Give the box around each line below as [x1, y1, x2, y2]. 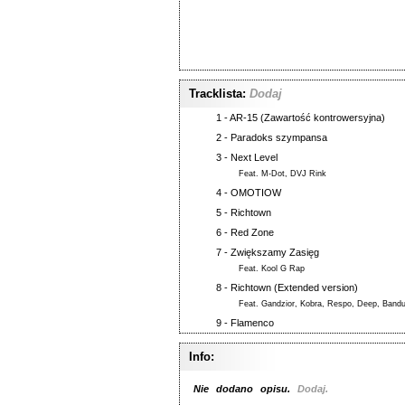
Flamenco [231, 317, 274, 328]
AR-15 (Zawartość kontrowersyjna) [230, 112, 385, 123]
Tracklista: [189, 87, 246, 100]
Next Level [231, 152, 278, 163]
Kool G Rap [261, 264, 305, 273]
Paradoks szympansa [231, 132, 327, 143]
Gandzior [261, 299, 295, 308]
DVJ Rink [290, 169, 326, 178]
